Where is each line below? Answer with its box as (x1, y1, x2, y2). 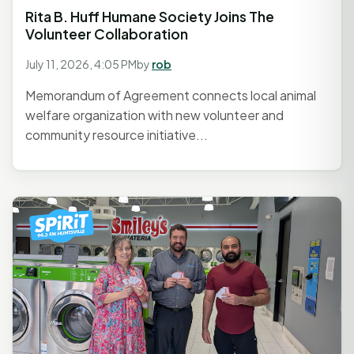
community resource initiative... (25, 126, 208, 143)
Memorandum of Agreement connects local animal (25, 86, 316, 104)
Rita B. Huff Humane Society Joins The (25, 7, 274, 25)
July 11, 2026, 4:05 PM (25, 56, 137, 71)
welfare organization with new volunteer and (25, 106, 284, 123)
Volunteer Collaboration (25, 24, 188, 43)
